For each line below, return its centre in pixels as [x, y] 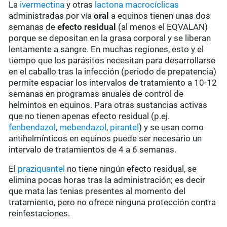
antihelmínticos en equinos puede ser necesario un [105, 139]
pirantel [125, 127]
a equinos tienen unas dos [160, 16]
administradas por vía [51, 16]
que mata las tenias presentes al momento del [97, 191]
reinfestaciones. [40, 214]
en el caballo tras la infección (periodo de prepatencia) [113, 72]
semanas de [33, 27]
